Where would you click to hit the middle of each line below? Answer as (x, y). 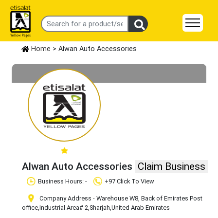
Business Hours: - (63, 182)
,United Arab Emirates (140, 208)
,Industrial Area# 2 (63, 208)
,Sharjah (99, 208)
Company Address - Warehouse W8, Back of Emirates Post (120, 199)
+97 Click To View (129, 182)
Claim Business (172, 167)
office (30, 208)
